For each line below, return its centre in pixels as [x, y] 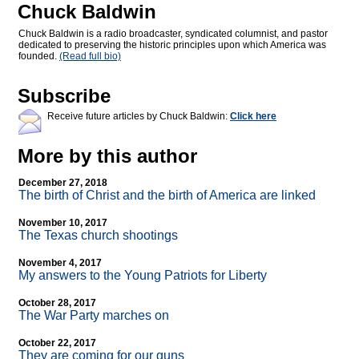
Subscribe [64, 96]
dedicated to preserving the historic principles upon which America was [172, 45]
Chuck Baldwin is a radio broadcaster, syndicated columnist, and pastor [173, 34]
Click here [253, 117]
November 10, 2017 [63, 223]
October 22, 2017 [57, 343]
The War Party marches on [94, 316]
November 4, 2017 [60, 263]
